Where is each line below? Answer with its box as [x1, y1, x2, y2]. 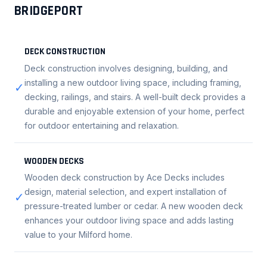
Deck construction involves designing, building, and [24, 63, 228, 73]
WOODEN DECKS [24, 155, 84, 167]
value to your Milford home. [24, 229, 132, 240]
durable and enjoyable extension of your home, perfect [24, 105, 244, 116]
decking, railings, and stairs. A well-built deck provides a [24, 91, 246, 102]
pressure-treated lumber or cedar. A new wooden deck [24, 200, 243, 211]
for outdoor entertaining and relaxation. [24, 120, 179, 131]
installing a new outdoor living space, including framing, [24, 77, 241, 88]
